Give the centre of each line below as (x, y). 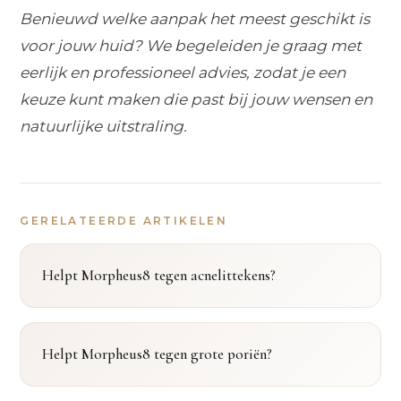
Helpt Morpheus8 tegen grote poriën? (158, 354)
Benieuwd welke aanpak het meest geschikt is (195, 18)
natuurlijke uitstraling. (104, 126)
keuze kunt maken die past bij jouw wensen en (196, 99)
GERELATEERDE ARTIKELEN (124, 220)
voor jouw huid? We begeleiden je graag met (191, 45)
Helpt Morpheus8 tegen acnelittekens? (159, 275)
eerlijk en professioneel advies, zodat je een (183, 72)
